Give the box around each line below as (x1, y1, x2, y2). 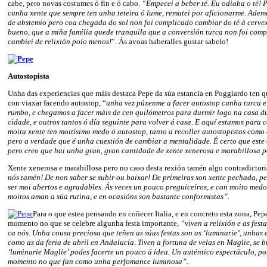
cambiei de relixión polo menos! (8, 36, 111, 46)
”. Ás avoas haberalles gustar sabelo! (111, 36, 228, 46)
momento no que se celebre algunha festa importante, (8, 218, 181, 228)
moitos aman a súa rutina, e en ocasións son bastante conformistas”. (8, 191, 229, 201)
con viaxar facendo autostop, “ (8, 98, 106, 107)
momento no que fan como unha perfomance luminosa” (8, 256, 187, 266)
